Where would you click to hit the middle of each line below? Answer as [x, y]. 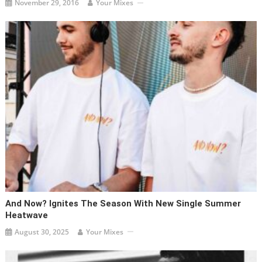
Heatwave [27, 215]
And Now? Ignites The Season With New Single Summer [123, 203]
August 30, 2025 [42, 232]
